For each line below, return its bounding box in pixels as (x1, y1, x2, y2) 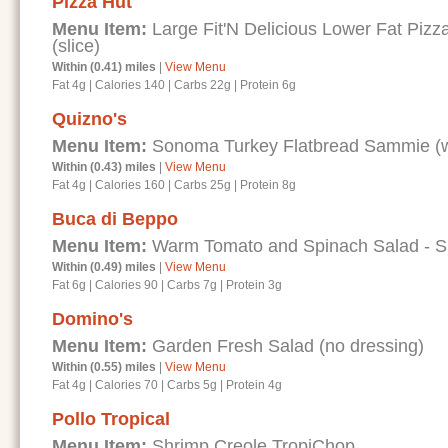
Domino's (52, 309, 133, 329)
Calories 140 (95, 78, 165, 92)
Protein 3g (226, 278, 282, 292)
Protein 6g (240, 78, 296, 92)
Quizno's (52, 109, 127, 129)
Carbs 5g (167, 378, 217, 392)
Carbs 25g (174, 178, 231, 192)
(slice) (52, 36, 100, 56)
